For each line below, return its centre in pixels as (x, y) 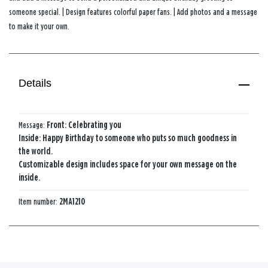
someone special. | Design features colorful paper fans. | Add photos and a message (133, 12)
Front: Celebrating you (84, 125)
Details (35, 83)
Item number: (39, 202)
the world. (36, 151)
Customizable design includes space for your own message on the (128, 165)
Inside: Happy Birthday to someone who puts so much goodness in (128, 138)
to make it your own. (39, 26)
